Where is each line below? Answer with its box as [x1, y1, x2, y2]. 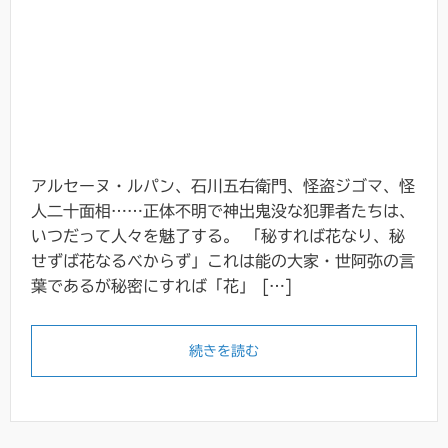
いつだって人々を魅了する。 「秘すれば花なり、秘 [31, 228, 405, 244]
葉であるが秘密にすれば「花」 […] [31, 278, 293, 294]
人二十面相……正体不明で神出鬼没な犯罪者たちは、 [31, 203, 415, 219]
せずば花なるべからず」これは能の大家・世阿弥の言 [31, 253, 415, 269]
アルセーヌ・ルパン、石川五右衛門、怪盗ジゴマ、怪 [31, 178, 415, 194]
